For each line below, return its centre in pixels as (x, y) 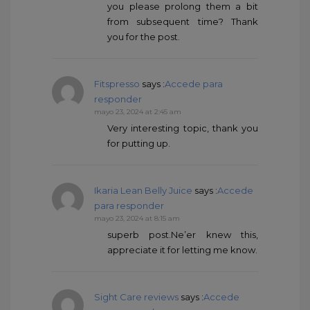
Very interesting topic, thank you (183, 128)
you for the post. (144, 37)
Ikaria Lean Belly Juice (143, 191)
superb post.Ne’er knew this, (183, 235)
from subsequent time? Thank (183, 22)
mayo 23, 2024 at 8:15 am (137, 219)
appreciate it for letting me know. (182, 250)
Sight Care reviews (136, 297)
